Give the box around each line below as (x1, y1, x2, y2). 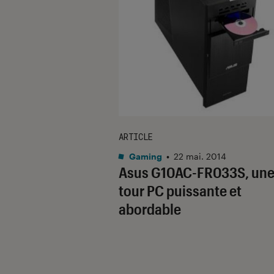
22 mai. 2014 (174, 150, 226, 161)
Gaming (127, 150, 162, 161)
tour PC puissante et (119, 181, 242, 199)
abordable (119, 199, 181, 218)
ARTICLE (119, 130, 153, 143)
